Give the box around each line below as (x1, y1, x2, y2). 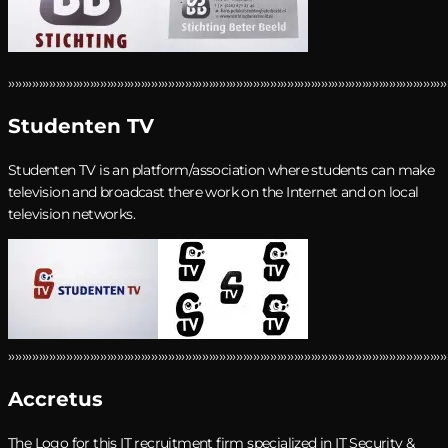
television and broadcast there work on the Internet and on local (8, 182, 419, 201)
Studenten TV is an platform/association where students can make (8, 160, 435, 179)
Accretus (8, 386, 103, 411)
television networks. (8, 204, 136, 223)
